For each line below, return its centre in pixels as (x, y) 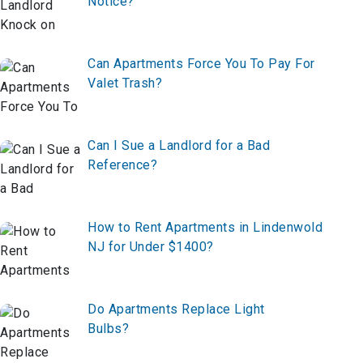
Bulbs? (108, 329)
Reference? (122, 165)
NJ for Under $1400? (151, 247)
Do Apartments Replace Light (176, 310)
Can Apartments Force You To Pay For (201, 64)
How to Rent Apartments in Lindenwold (205, 228)
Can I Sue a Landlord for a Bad (179, 146)
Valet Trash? (125, 83)
